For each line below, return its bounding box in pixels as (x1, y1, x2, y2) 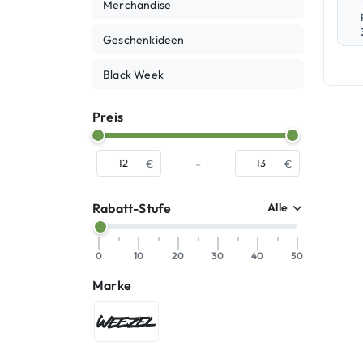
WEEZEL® (125, 312, 182, 329)
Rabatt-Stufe (92, 199, 172, 216)
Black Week (103, 67, 164, 82)
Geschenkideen (103, 32, 185, 47)
